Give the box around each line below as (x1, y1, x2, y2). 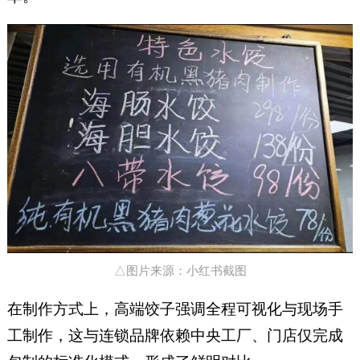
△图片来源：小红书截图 (113, 264, 247, 278)
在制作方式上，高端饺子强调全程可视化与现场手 (6, 301, 343, 318)
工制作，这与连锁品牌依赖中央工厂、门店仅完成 (6, 327, 343, 345)
